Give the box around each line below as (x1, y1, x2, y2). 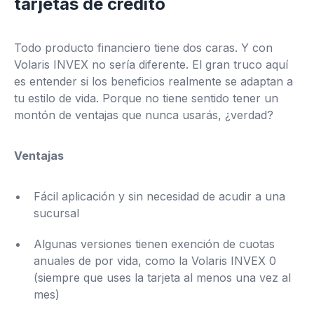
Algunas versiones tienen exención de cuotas (34, 237, 275, 252)
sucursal (34, 206, 79, 221)
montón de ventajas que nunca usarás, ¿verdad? (14, 108, 273, 123)
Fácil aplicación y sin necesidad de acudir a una (34, 189, 285, 204)
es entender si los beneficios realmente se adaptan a (14, 74, 293, 89)
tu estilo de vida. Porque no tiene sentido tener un (14, 91, 278, 106)
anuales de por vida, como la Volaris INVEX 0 (34, 254, 276, 268)
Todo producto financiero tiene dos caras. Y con (14, 41, 273, 55)
